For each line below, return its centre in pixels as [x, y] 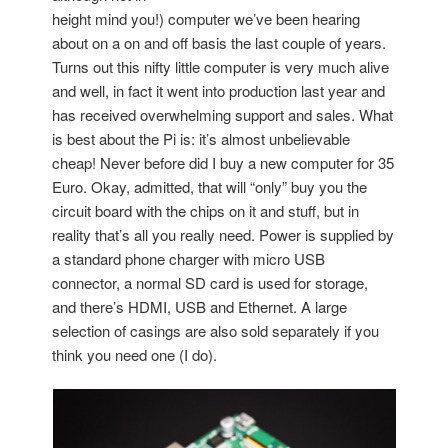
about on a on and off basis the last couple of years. [219, 42]
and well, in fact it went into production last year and [219, 90]
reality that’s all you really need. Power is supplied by [223, 234]
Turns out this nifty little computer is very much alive [221, 66]
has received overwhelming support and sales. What [223, 114]
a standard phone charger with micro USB [189, 258]
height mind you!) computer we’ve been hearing [206, 18]
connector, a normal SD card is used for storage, [210, 282]
